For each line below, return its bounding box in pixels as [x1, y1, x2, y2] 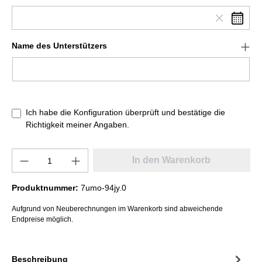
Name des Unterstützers [12, 41, 107, 51]
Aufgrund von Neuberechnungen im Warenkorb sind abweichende [12, 205, 223, 213]
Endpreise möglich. [12, 215, 73, 224]
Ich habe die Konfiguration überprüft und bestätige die [26, 108, 225, 118]
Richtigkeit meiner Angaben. [26, 120, 129, 130]
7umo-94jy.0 [81, 183, 126, 193]
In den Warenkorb [132, 155, 211, 166]
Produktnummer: [12, 183, 81, 193]
